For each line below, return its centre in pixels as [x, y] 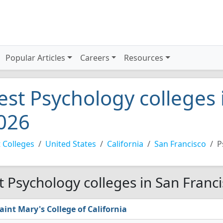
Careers [95, 58]
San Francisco [180, 144]
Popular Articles [36, 58]
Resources [144, 58]
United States [71, 144]
